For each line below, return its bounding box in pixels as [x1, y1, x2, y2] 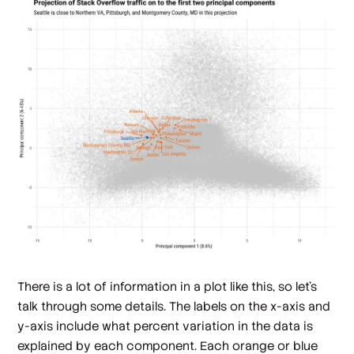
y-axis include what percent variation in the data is [17, 318, 314, 334]
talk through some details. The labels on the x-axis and [17, 299, 331, 314]
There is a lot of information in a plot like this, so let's [17, 279, 318, 295]
